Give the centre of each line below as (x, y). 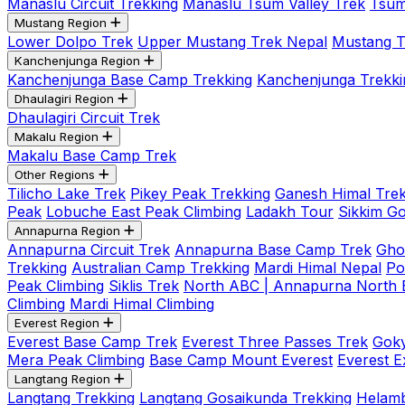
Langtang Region (62, 379)
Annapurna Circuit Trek (89, 250)
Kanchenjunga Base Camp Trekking (130, 80)
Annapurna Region (67, 231)
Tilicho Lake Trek (66, 193)
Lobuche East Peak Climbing (144, 212)
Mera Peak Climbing (76, 360)
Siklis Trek (144, 286)
